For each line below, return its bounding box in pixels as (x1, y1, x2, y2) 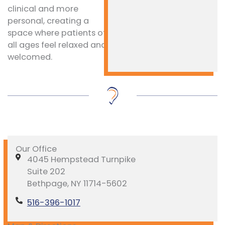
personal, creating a (8, 15, 89, 27)
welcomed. (8, 51, 52, 63)
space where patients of (8, 27, 106, 39)
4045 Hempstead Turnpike (27, 153, 136, 165)
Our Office (16, 143, 57, 155)
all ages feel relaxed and (8, 39, 106, 51)
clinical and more (8, 3, 78, 15)
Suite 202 (27, 165, 65, 177)
